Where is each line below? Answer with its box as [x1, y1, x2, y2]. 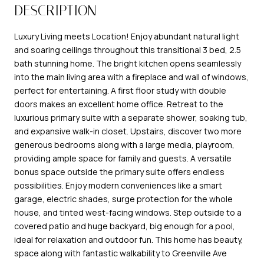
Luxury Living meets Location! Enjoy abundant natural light [14, 30, 239, 42]
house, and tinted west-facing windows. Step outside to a [14, 206, 242, 218]
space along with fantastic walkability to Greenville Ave [14, 247, 227, 259]
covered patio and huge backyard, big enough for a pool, [14, 220, 235, 232]
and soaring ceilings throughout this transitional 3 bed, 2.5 [14, 44, 241, 55]
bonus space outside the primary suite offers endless [14, 166, 225, 177]
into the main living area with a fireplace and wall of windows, [14, 71, 249, 82]
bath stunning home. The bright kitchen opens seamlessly [14, 57, 241, 69]
